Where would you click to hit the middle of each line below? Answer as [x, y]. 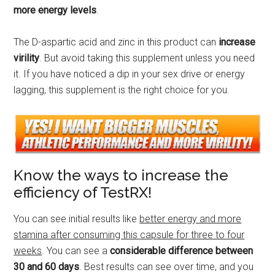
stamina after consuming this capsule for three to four [129, 234]
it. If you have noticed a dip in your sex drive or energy [130, 74]
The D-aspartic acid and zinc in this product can [116, 42]
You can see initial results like [77, 219]
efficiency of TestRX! [83, 192]
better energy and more [191, 219]
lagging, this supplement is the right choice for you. [122, 90]
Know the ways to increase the [121, 175]
